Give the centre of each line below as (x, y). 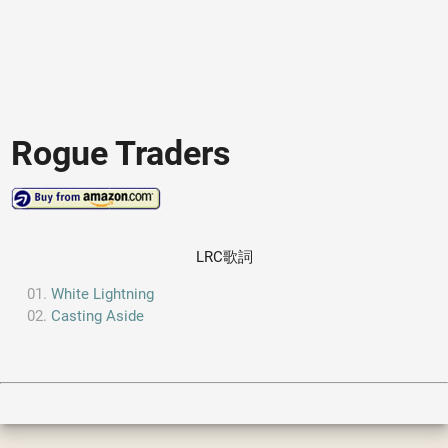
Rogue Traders (121, 153)
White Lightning (103, 294)
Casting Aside (98, 316)
